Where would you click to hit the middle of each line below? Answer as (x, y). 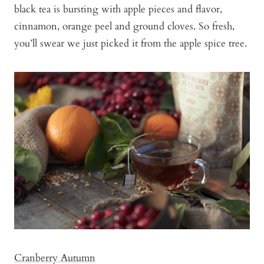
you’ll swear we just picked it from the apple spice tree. (131, 43)
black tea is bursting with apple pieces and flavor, (118, 9)
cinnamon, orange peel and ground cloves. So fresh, (124, 26)
